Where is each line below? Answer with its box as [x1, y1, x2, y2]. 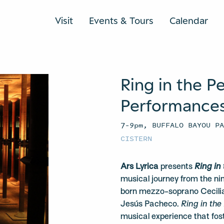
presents [158, 163, 195, 171]
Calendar [169, 14, 208, 26]
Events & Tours [89, 14, 153, 26]
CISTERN [120, 133, 152, 143]
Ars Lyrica [120, 163, 159, 171]
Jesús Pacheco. [120, 200, 181, 208]
